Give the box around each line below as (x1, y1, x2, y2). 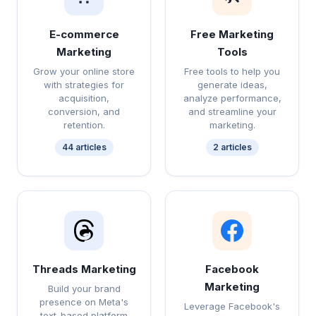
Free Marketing (190, 28, 274, 41)
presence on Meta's (39, 296, 128, 308)
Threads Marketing (32, 262, 136, 276)
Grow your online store (33, 66, 135, 77)
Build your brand (47, 283, 121, 294)
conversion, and (48, 106, 120, 117)
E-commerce (49, 28, 119, 41)
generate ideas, (197, 79, 267, 90)
